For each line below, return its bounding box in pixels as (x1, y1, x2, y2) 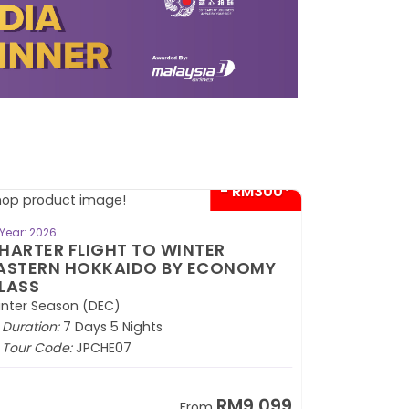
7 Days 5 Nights (58, 317, 163, 336)
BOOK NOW (102, 221, 171, 239)
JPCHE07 (71, 338, 131, 357)
